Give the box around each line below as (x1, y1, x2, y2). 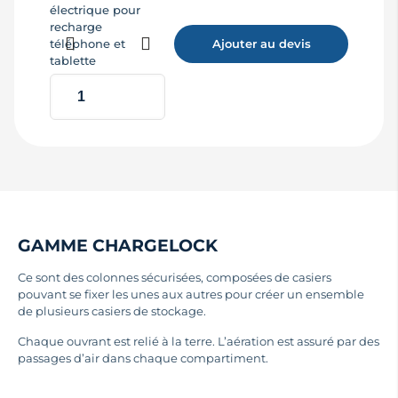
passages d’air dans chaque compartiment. (18, 350, 269, 365)
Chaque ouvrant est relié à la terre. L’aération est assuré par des (18, 333, 380, 348)
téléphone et (50, 36, 125, 51)
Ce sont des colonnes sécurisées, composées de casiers (18, 269, 332, 284)
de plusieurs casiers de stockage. (18, 303, 207, 318)
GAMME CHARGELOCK (18, 235, 219, 256)
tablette (50, 52, 96, 68)
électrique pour (50, 2, 140, 17)
